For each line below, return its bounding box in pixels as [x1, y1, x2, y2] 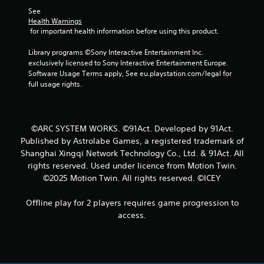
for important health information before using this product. [30, 26, 219, 36]
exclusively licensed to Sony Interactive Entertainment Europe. [28, 58, 228, 68]
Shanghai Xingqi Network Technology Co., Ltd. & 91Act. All [20, 148, 244, 159]
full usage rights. [28, 79, 82, 89]
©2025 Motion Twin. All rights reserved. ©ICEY [43, 173, 221, 183]
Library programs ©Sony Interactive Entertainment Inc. [28, 47, 203, 57]
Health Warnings [28, 16, 82, 26]
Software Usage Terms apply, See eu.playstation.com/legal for [28, 68, 232, 78]
